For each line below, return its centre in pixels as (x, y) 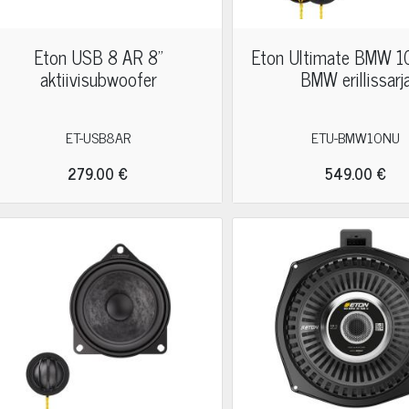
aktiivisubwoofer (98, 79)
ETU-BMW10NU (356, 137)
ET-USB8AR (99, 137)
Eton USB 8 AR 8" (98, 57)
